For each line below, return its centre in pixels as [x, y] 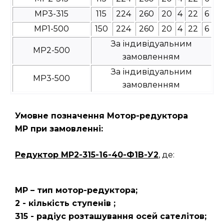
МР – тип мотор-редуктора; [76, 190]
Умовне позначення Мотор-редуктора [101, 115]
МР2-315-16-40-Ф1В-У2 [110, 154]
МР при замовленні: [59, 128]
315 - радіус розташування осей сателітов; [111, 216]
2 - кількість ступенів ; [65, 203]
